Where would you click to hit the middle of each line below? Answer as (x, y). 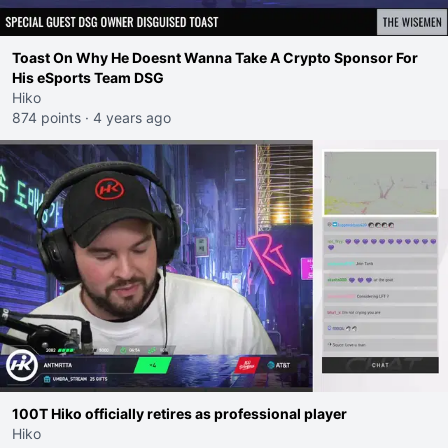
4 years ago (132, 117)
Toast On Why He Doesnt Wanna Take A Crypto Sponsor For (215, 57)
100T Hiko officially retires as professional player (179, 413)
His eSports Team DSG (88, 77)
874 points (46, 117)
